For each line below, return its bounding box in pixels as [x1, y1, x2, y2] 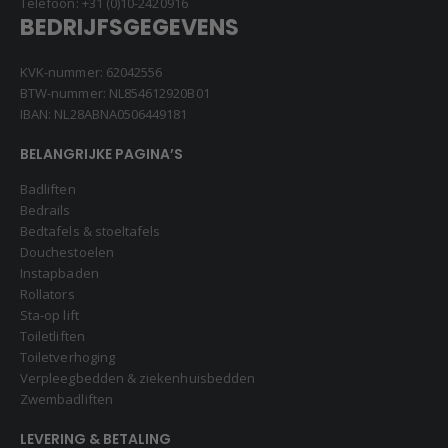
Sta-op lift [20, 306, 79, 324]
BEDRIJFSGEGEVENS [20, 12, 239, 44]
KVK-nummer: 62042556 [20, 63, 163, 82]
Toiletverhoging [20, 348, 115, 366]
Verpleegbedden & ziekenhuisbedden [20, 369, 256, 387]
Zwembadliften [20, 390, 113, 408]
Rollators [20, 285, 75, 303]
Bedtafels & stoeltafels [20, 222, 161, 240]
